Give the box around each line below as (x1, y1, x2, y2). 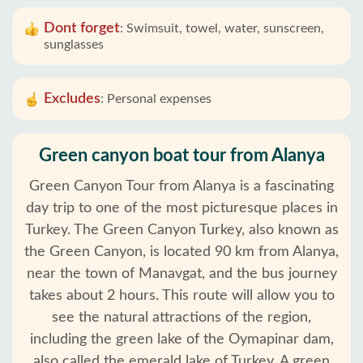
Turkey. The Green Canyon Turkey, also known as (24, 223, 339, 237)
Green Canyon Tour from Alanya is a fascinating (29, 179, 334, 194)
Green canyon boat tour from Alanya (38, 147, 325, 164)
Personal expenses (107, 92, 211, 105)
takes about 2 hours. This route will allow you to (28, 288, 335, 303)
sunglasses (44, 38, 104, 51)
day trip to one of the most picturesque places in (25, 201, 338, 216)
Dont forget (44, 21, 120, 36)
